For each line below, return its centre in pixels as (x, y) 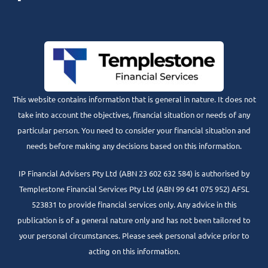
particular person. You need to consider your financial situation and (134, 130)
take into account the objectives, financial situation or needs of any (134, 115)
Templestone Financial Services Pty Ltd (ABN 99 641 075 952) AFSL (134, 188)
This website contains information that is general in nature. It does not (134, 99)
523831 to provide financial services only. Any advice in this (134, 204)
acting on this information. (134, 251)
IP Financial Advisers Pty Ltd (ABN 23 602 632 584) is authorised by (134, 173)
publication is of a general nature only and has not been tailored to (134, 220)
